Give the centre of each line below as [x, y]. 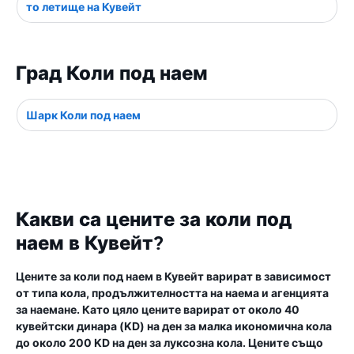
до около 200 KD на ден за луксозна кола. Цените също [169, 343]
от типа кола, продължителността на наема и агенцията [172, 293]
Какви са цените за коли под [154, 220]
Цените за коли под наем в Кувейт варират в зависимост [173, 276]
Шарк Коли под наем [83, 115]
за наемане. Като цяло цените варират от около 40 [158, 309]
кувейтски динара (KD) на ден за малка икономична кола [174, 326]
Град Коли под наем [112, 73]
